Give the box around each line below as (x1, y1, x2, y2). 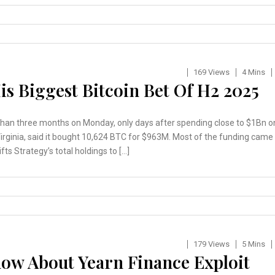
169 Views (193, 68, 230, 77)
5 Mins (241, 239, 265, 249)
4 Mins (241, 68, 265, 77)
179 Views (193, 239, 230, 249)
